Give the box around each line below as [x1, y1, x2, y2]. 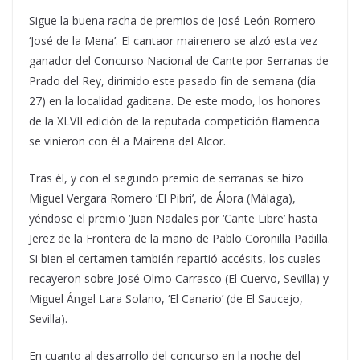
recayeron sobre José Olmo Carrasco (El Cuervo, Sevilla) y [29, 271, 329, 286]
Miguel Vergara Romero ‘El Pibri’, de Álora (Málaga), [29, 190, 296, 206]
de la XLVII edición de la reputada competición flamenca [29, 113, 320, 129]
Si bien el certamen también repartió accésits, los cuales [29, 251, 321, 266]
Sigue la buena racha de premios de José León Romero [29, 13, 316, 28]
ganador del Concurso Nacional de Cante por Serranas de [29, 53, 329, 68]
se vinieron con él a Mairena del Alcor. [29, 133, 226, 149]
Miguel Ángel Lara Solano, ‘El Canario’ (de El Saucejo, [29, 291, 303, 306]
